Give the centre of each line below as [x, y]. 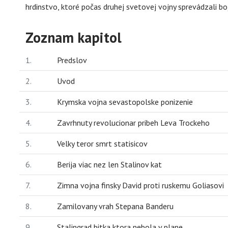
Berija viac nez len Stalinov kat [109, 164]
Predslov [72, 60]
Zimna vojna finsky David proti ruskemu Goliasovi [140, 185]
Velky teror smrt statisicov [102, 143]
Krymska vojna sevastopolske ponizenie [125, 102]
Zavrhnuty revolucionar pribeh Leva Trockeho [133, 122]
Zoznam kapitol [74, 37]
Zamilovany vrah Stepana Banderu [115, 206]
